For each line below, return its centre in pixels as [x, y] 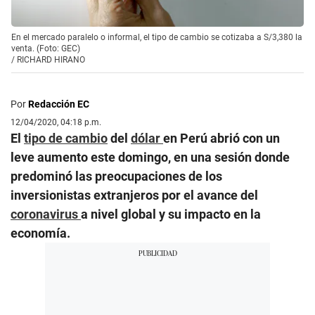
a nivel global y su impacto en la [171, 214]
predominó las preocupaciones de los [116, 176]
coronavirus [46, 214]
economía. [40, 233]
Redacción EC [59, 104]
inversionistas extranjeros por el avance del [134, 195]
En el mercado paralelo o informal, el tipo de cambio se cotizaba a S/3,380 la [157, 37]
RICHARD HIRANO [51, 59]
